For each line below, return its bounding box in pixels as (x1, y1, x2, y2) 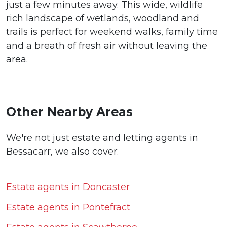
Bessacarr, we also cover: (6, 145, 119, 157)
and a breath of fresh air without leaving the (6, 40, 207, 52)
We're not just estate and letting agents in (6, 132, 198, 143)
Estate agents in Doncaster (6, 181, 130, 193)
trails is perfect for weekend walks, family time (6, 26, 218, 38)
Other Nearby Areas (6, 104, 133, 120)
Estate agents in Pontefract (6, 201, 130, 213)
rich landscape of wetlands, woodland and (6, 13, 199, 24)
